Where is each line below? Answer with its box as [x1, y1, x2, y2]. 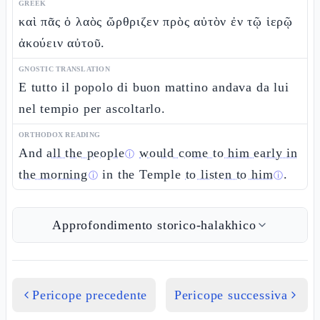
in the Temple [98, 167, 186, 181]
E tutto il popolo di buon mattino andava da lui [19, 80, 289, 94]
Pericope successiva [174, 288, 288, 302]
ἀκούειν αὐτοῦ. [19, 36, 106, 50]
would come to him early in [139, 146, 298, 160]
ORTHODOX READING [19, 131, 100, 139]
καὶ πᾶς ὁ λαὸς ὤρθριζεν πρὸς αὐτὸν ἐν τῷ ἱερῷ [19, 14, 293, 29]
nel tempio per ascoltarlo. [19, 101, 166, 116]
